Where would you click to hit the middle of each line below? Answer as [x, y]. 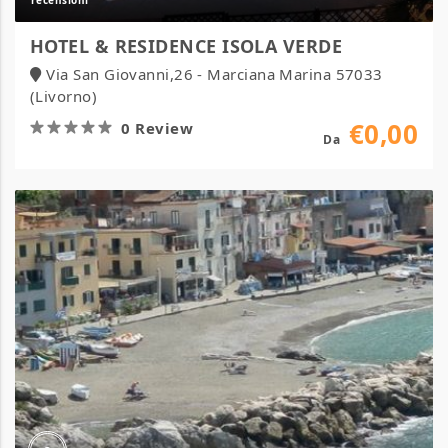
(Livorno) [64, 95]
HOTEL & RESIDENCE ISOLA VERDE [186, 45]
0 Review [157, 127]
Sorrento [151, 244]
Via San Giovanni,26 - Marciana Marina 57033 [214, 73]
